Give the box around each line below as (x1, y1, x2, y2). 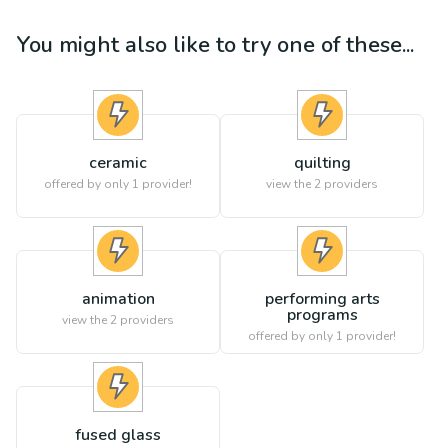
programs (286, 304, 358, 326)
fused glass (75, 424, 161, 446)
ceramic (89, 152, 147, 174)
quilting (293, 152, 351, 174)
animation (81, 288, 155, 310)
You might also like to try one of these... (16, 30, 414, 60)
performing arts (264, 288, 380, 310)
